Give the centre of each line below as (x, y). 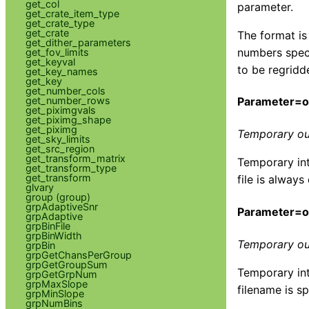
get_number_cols (65, 90)
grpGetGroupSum (66, 264)
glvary (39, 187)
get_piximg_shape (68, 119)
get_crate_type (60, 23)
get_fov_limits (57, 52)
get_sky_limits (58, 139)
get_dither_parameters (78, 42)
